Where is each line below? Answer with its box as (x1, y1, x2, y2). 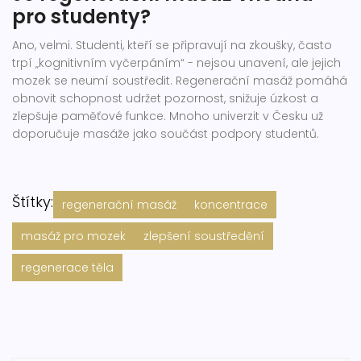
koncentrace (194, 197, 268, 214)
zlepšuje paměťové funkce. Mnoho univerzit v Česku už (12, 108, 323, 125)
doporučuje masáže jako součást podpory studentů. (12, 126, 319, 143)
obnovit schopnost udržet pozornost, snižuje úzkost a (12, 90, 318, 107)
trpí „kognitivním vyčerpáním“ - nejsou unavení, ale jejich (12, 55, 341, 72)
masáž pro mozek (21, 228, 126, 245)
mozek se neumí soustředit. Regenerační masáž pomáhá (12, 73, 347, 89)
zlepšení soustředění (143, 228, 264, 245)
